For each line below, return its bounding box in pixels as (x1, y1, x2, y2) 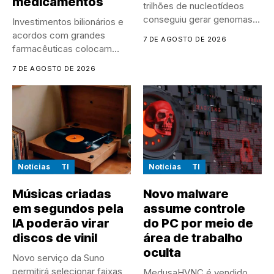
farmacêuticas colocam (12, 43, 112, 55)
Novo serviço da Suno (12, 251, 105, 264)
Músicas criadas (12, 186, 111, 201)
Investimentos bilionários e (12, 16, 124, 28)
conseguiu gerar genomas (143, 13, 253, 26)
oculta (143, 245, 181, 260)
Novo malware (143, 186, 229, 201)
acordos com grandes (12, 29, 105, 42)
